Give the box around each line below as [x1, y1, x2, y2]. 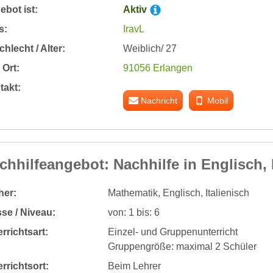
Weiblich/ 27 [122, 43, 177, 54]
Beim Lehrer [107, 260, 161, 271]
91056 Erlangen [122, 62, 193, 73]
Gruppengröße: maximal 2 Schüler [107, 241, 257, 252]
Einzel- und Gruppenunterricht [107, 226, 238, 237]
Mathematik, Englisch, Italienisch [107, 187, 249, 198]
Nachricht [141, 95, 178, 105]
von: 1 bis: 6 [107, 207, 160, 218]
